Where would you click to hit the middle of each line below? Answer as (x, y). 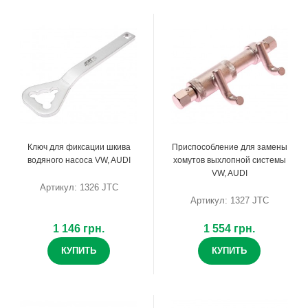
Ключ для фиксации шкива (79, 147)
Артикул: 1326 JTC (79, 187)
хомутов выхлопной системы (229, 160)
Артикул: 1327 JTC (229, 200)
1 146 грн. (79, 228)
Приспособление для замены (229, 147)
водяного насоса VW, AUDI (79, 160)
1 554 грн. (229, 228)
